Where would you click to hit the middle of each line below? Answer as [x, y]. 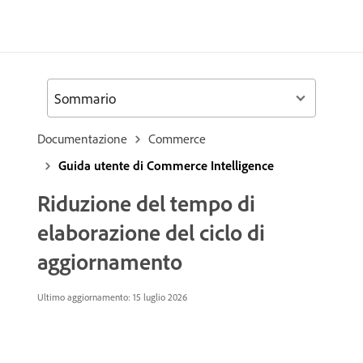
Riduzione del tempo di [146, 203]
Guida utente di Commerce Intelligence [166, 165]
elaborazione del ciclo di [151, 232]
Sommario [85, 98]
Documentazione [82, 139]
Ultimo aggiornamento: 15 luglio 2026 [112, 297]
